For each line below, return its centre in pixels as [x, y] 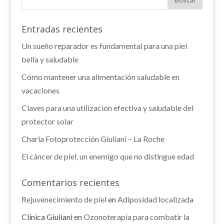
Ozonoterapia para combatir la [136, 217]
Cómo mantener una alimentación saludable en [100, 77]
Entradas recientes [62, 29]
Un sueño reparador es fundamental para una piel [104, 46]
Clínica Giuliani [47, 217]
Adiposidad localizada [155, 199]
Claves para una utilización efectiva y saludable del [107, 108]
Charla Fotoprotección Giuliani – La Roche [93, 139]
